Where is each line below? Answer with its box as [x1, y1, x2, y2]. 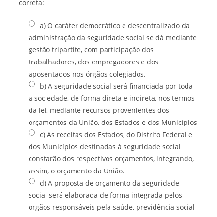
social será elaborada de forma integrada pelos [29, 190, 182, 200]
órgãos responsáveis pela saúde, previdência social [29, 202, 195, 212]
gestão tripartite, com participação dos [29, 45, 154, 54]
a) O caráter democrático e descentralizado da [40, 20, 190, 30]
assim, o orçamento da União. [29, 166, 124, 175]
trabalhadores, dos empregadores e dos [29, 57, 158, 66]
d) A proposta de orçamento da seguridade [40, 178, 179, 187]
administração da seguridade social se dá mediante [29, 32, 197, 42]
